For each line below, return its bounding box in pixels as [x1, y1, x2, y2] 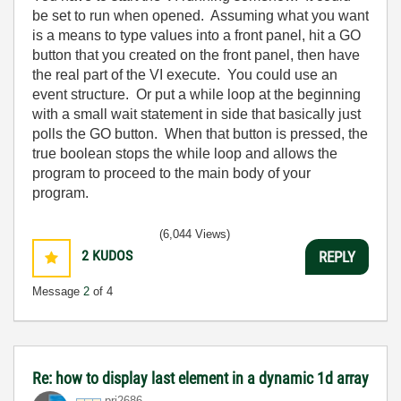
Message [32, 285, 83, 298]
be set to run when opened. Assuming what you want [32, 8, 369, 23]
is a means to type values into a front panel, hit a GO [32, 28, 361, 43]
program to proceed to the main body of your [32, 166, 311, 181]
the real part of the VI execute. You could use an [32, 67, 337, 82]
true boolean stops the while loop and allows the [32, 146, 337, 161]
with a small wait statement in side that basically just [32, 107, 361, 122]
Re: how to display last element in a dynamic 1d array [32, 369, 369, 388]
